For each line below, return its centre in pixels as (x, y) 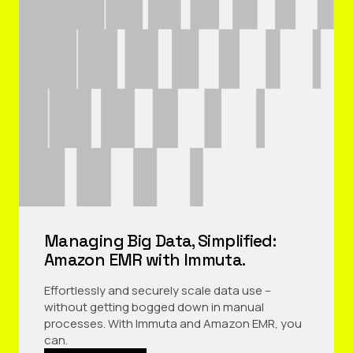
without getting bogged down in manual (154, 307)
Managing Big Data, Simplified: (160, 241)
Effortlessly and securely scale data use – (158, 290)
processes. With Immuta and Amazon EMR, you (173, 323)
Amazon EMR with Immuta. (145, 260)
